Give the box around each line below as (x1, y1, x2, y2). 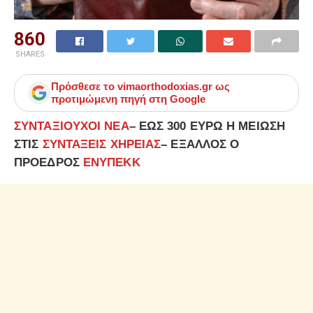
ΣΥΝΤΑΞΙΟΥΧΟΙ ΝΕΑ (14, 119, 129, 133)
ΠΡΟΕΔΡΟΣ (14, 156, 83, 170)
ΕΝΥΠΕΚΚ (82, 156, 140, 170)
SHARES (15, 50, 45, 59)
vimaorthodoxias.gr (117, 80, 212, 93)
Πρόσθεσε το (51, 80, 117, 93)
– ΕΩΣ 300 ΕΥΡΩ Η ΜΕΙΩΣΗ (129, 119, 285, 133)
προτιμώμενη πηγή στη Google (51, 93, 205, 105)
